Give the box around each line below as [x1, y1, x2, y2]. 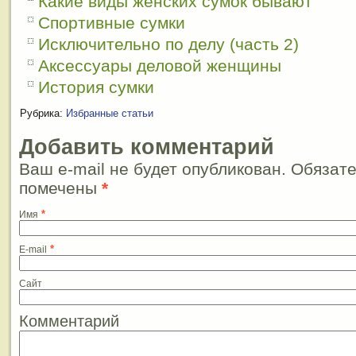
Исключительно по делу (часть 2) [38, 35, 299, 53]
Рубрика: [20, 107, 63, 119]
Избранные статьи [66, 107, 153, 119]
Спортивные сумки [38, 14, 185, 32]
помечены [19, 179, 102, 197]
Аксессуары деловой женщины [38, 56, 281, 75]
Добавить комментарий [19, 135, 274, 159]
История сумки [38, 78, 154, 96]
